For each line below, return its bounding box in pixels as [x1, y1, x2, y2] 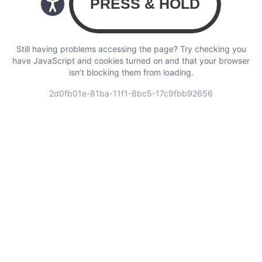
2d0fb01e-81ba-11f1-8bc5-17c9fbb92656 [49, 88, 213, 98]
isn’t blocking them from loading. [68, 67, 194, 77]
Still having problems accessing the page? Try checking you [16, 43, 246, 54]
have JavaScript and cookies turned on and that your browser [12, 55, 250, 65]
